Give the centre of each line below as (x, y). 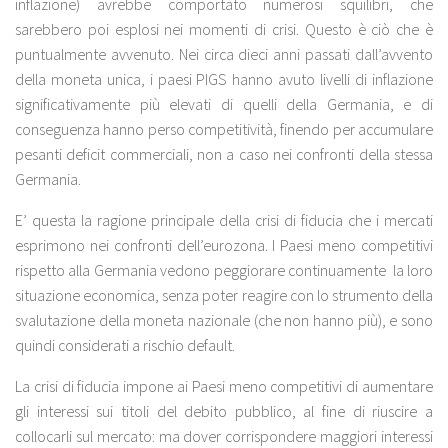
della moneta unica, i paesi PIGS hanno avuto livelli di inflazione (224, 79)
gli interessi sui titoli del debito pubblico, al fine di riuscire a (224, 411)
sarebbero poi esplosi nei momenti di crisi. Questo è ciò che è (224, 29)
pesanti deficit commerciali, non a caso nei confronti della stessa (224, 154)
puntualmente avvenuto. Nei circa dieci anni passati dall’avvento (224, 54)
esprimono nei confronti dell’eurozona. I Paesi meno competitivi (224, 245)
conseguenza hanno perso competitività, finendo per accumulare (224, 129)
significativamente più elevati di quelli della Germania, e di (224, 104)
